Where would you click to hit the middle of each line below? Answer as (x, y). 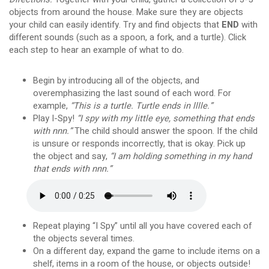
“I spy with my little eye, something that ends (165, 118)
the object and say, (71, 156)
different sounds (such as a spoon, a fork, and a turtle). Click (127, 38)
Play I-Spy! (55, 118)
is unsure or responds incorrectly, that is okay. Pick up (139, 144)
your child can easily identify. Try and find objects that (115, 25)
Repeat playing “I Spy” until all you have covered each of (142, 226)
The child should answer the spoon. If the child (165, 131)
